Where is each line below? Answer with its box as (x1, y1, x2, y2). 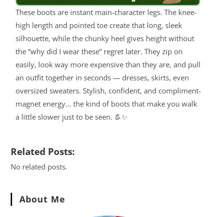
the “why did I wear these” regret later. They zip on (15, 46, 183, 57)
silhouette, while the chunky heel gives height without (15, 33, 195, 44)
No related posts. (11, 162, 68, 172)
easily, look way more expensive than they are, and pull (15, 60, 201, 70)
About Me (19, 193, 66, 205)
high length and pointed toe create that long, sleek (15, 20, 183, 31)
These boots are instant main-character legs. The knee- (15, 7, 197, 17)
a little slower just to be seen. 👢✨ (15, 112, 128, 122)
